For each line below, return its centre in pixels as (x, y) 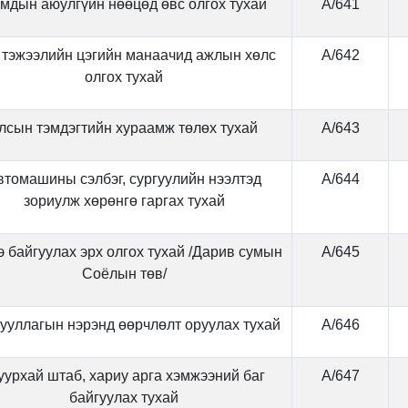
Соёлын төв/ (124, 274)
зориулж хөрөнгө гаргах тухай (124, 201)
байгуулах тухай (124, 398)
